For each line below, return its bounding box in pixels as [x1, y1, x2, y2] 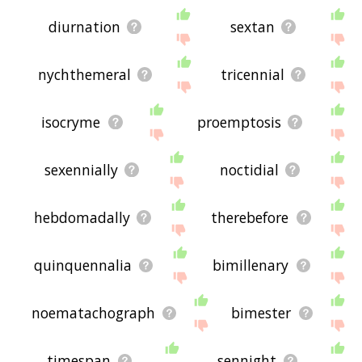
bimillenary [213, 255, 289, 276]
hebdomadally [33, 208, 130, 228]
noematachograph [31, 303, 155, 323]
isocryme [41, 112, 101, 133]
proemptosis [196, 112, 281, 133]
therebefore [211, 208, 289, 228]
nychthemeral [38, 65, 132, 85]
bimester [231, 303, 292, 323]
